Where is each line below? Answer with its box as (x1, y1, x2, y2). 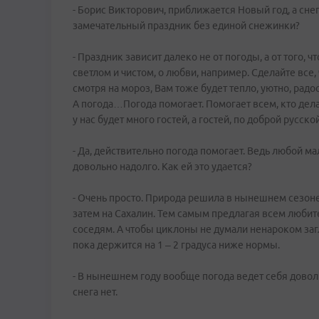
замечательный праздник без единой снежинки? (73, 20, 300, 31)
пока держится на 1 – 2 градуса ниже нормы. (73, 239, 280, 251)
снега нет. (73, 286, 117, 298)
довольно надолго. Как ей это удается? (73, 161, 252, 172)
